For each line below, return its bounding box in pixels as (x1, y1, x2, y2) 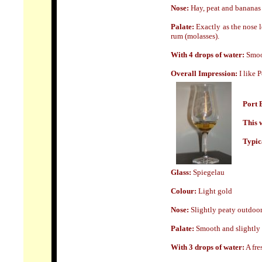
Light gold (196, 187, 232, 195)
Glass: (171, 168, 193, 177)
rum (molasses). (171, 32, 219, 40)
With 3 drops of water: (171, 243, 244, 251)
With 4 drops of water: (171, 50, 246, 59)
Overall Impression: (171, 69, 239, 78)
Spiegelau (193, 168, 225, 177)
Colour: (171, 187, 196, 195)
